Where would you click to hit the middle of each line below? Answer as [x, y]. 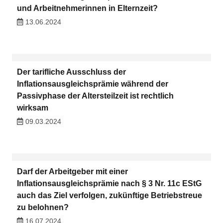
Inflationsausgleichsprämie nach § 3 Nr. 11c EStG [109, 184]
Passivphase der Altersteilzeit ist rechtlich [95, 96]
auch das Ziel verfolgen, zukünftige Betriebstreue [109, 196]
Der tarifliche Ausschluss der [71, 72]
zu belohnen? [43, 208]
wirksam [32, 108]
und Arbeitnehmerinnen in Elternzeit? [87, 8]
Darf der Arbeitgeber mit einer [72, 172]
